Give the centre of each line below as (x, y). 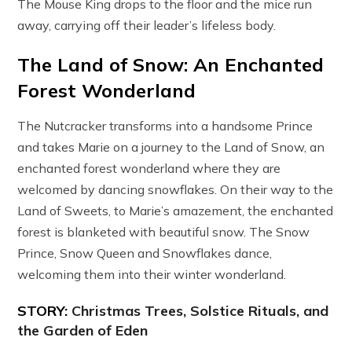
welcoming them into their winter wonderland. (152, 274)
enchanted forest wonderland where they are (149, 168)
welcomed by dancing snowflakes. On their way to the (176, 189)
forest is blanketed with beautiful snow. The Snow (164, 231)
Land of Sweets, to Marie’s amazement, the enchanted (176, 210)
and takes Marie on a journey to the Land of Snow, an (171, 147)
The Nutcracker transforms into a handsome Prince (165, 125)
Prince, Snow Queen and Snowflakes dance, (145, 253)
